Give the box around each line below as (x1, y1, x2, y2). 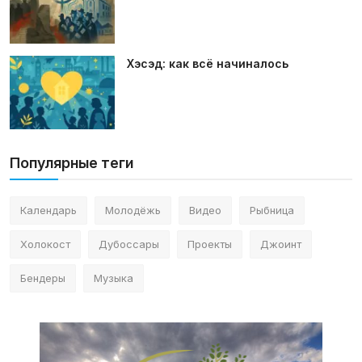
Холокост (20, 237, 70, 250)
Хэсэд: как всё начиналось (127, 56, 288, 70)
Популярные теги (10, 154, 133, 171)
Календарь (20, 203, 77, 217)
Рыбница (250, 203, 294, 217)
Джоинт (260, 237, 301, 250)
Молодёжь (105, 203, 161, 217)
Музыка (94, 271, 133, 284)
